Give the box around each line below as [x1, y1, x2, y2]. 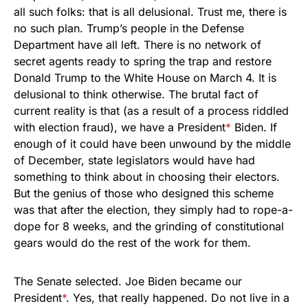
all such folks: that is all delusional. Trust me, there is [14, 5, 287, 19]
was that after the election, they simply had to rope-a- [14, 203, 293, 217]
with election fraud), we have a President [14, 120, 225, 134]
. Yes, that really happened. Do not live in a [66, 291, 289, 305]
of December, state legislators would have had [14, 153, 255, 167]
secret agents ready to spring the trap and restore [14, 54, 272, 68]
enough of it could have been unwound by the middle [14, 137, 291, 151]
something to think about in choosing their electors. [14, 170, 280, 184]
